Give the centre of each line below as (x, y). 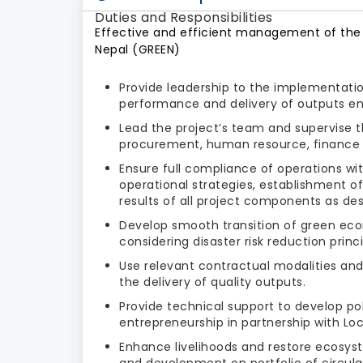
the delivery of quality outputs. (214, 282)
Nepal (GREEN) (138, 49)
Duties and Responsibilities (184, 17)
